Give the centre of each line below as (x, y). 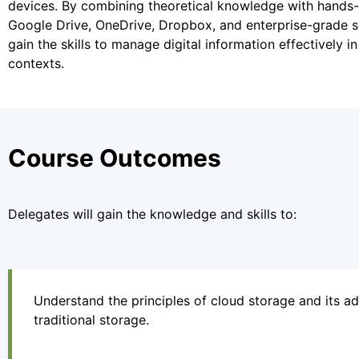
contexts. (36, 63)
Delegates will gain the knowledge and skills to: (152, 214)
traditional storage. (91, 320)
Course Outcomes (115, 158)
